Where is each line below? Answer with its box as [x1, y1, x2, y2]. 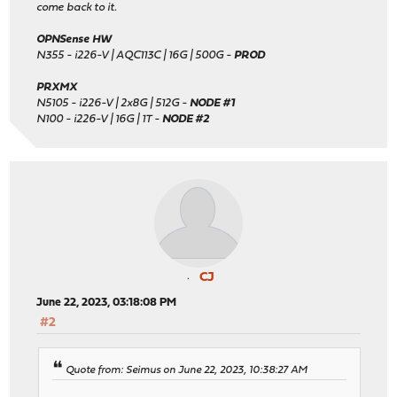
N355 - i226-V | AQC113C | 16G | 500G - [36, 50, 235, 62]
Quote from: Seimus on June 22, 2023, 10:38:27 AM [66, 364, 308, 376]
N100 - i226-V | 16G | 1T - [36, 113, 163, 126]
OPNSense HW [36, 34, 113, 46]
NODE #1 [190, 97, 236, 110]
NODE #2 [162, 113, 210, 126]
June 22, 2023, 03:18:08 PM [36, 297, 177, 309]
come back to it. [36, 2, 118, 14]
